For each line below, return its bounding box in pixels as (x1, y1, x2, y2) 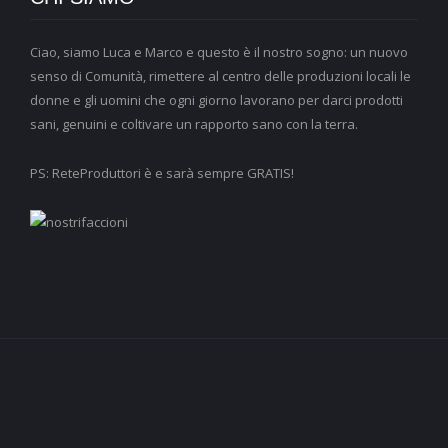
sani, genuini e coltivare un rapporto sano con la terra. (30, 114, 358, 133)
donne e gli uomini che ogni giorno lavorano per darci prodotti (30, 90, 403, 109)
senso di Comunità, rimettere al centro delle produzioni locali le (30, 66, 411, 85)
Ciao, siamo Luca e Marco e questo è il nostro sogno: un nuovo (30, 42, 408, 61)
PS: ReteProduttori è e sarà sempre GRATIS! (30, 163, 294, 182)
